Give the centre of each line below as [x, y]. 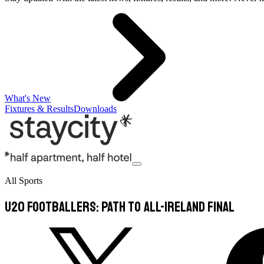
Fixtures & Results [39, 109]
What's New [28, 98]
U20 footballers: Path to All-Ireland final [120, 207]
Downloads [95, 109]
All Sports [24, 181]
